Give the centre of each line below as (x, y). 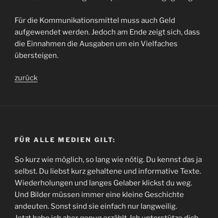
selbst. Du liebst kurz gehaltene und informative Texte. (108, 171)
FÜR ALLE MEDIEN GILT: (65, 140)
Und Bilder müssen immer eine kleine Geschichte (99, 194)
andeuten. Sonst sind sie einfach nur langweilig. (96, 206)
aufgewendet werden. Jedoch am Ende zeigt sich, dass (107, 32)
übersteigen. (36, 55)
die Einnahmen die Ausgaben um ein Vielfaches (96, 44)
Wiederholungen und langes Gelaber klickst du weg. (103, 183)
